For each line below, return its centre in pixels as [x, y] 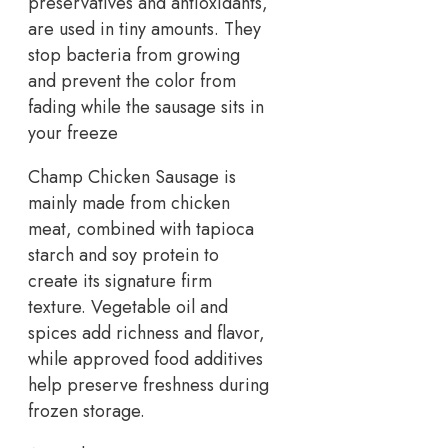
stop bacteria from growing [134, 55]
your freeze [73, 133]
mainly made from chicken [129, 203]
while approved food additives [145, 359]
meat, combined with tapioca [141, 229]
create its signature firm [120, 281]
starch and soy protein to [123, 255]
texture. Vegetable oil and [128, 307]
